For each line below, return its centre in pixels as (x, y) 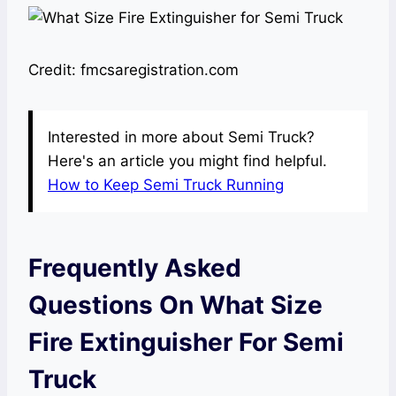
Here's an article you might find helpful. (187, 160)
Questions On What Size (175, 305)
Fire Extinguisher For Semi (186, 342)
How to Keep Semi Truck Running (166, 184)
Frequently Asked (135, 267)
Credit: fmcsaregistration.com (133, 69)
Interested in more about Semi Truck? (181, 137)
